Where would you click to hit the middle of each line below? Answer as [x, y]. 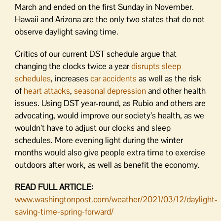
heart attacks [47, 91]
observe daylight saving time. [67, 31]
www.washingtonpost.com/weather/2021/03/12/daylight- [116, 199]
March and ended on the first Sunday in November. [104, 7]
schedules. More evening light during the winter [99, 140]
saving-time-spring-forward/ [64, 211]
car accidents [113, 78]
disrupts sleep [156, 66]
